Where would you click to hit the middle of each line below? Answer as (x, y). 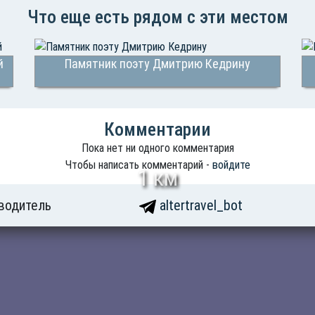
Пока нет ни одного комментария (157, 148)
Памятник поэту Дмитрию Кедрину (157, 63)
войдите (231, 165)
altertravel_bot (199, 205)
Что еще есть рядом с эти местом (157, 17)
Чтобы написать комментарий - (139, 165)
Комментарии (157, 129)
